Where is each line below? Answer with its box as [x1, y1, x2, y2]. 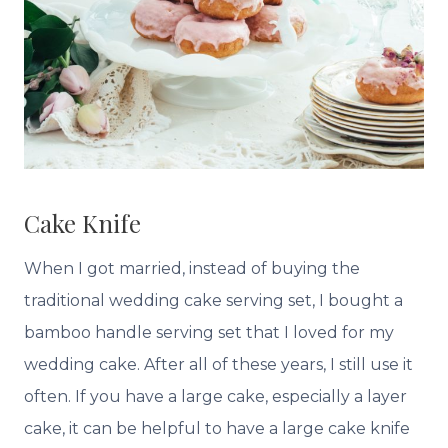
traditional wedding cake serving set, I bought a [24, 291, 403, 311]
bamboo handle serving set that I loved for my [24, 323, 394, 343]
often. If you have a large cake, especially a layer [24, 387, 407, 407]
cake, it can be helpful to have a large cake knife [24, 419, 410, 439]
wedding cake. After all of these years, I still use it [24, 355, 413, 375]
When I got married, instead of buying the [24, 259, 360, 279]
